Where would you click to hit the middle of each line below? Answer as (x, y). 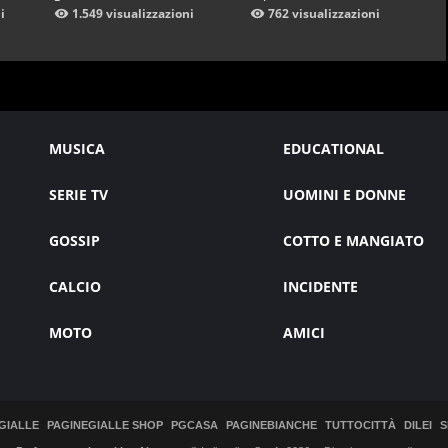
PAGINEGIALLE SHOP (105, 424)
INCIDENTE (320, 287)
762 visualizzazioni (324, 14)
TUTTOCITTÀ (360, 424)
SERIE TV (78, 195)
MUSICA (77, 149)
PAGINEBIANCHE (271, 424)
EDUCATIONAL (333, 149)
